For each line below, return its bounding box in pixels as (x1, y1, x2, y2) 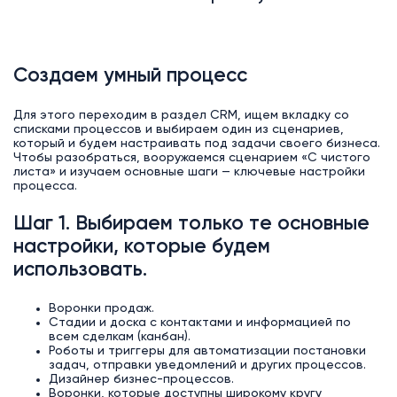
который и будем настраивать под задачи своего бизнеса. (12, 136, 380, 150)
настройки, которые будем (12, 237, 270, 257)
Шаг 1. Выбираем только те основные (12, 214, 370, 234)
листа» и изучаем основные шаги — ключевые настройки (12, 165, 365, 178)
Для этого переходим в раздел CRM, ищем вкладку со (12, 108, 349, 121)
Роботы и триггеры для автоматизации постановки (48, 345, 366, 358)
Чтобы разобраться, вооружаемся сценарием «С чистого (12, 151, 370, 164)
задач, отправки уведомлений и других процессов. (48, 359, 366, 372)
